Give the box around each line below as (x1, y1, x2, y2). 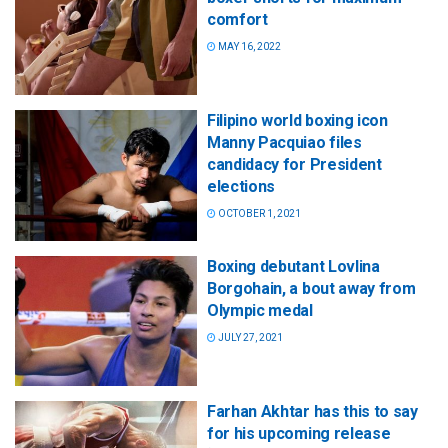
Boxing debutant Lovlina (207, 256, 380, 276)
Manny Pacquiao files (207, 133, 362, 153)
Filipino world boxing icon (207, 111, 388, 131)
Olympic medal (207, 300, 313, 320)
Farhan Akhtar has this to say (207, 401, 418, 421)
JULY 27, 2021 (216, 331, 283, 343)
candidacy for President (207, 155, 382, 175)
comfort (207, 10, 268, 30)
